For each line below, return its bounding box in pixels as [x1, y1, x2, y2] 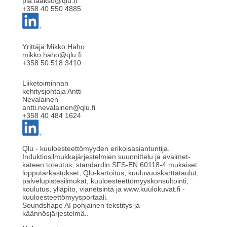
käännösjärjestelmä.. [22, 209, 89, 218]
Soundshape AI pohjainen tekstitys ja [22, 201, 140, 210]
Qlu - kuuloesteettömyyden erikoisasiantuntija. [22, 144, 170, 153]
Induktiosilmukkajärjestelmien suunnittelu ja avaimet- [22, 153, 191, 161]
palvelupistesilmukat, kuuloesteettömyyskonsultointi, [22, 177, 188, 185]
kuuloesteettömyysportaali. [22, 193, 108, 202]
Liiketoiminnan [22, 79, 68, 88]
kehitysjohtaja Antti [22, 87, 82, 96]
